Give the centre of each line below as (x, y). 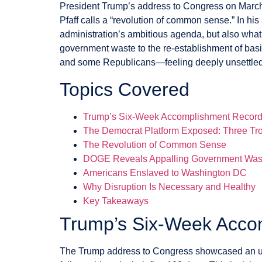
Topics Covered (125, 89)
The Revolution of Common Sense (155, 144)
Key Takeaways (116, 201)
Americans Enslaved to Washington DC (165, 173)
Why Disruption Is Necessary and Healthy (169, 187)
